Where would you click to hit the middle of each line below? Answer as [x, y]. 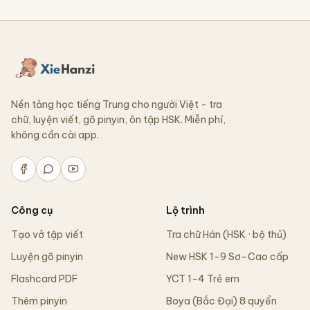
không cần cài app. [55, 135]
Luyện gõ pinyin [47, 257]
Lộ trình [185, 210]
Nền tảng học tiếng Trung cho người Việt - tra [117, 104]
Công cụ [32, 210]
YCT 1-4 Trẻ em [203, 279]
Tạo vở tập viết [47, 235]
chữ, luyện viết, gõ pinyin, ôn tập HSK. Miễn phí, [118, 120]
